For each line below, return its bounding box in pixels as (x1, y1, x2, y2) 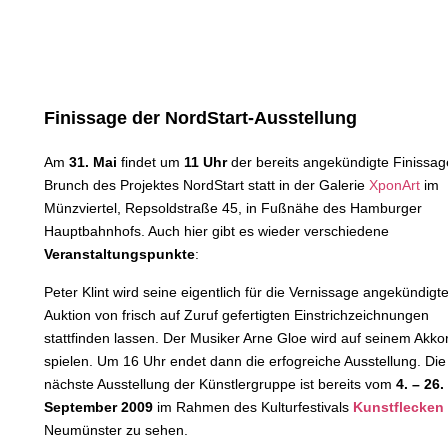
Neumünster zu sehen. (44, 422, 188, 438)
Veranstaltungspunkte (44, 246, 195, 262)
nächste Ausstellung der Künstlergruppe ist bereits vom (44, 376, 396, 392)
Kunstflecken (353, 399, 444, 415)
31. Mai (69, 154, 121, 170)
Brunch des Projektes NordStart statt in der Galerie (44, 177, 369, 193)
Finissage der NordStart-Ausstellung (44, 108, 357, 128)
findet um (121, 154, 184, 170)
